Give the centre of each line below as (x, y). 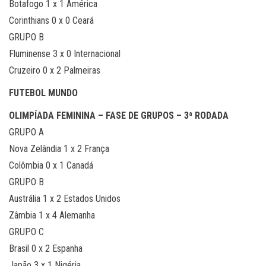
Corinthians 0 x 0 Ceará (51, 20)
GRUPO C (26, 232)
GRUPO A (26, 132)
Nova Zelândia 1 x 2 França (59, 149)
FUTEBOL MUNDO (43, 93)
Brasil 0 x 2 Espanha (46, 248)
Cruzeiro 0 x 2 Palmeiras (55, 70)
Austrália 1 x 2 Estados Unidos (65, 199)
